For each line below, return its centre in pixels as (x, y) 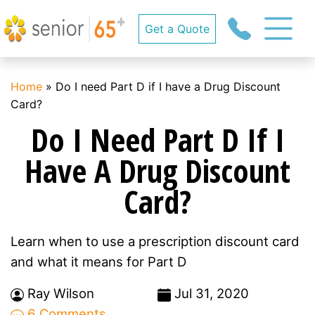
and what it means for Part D (98, 262)
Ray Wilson (59, 294)
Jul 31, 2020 (210, 294)
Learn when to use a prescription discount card (155, 242)
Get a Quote (178, 28)
